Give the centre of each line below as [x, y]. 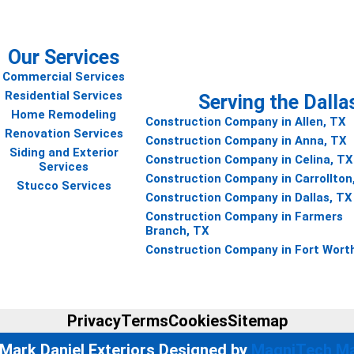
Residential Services [64, 96]
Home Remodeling [64, 115]
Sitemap [257, 321]
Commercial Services [64, 77]
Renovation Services [64, 134]
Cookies [198, 321]
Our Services [64, 57]
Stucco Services [64, 186]
